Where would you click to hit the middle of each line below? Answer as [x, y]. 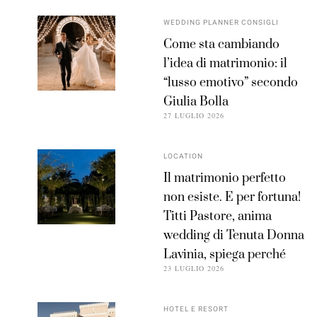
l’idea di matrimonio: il [226, 64]
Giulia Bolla [196, 102]
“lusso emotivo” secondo [231, 83]
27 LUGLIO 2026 [194, 116]
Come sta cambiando [222, 45]
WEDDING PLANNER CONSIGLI [221, 23]
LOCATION [184, 157]
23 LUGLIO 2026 [194, 269]
